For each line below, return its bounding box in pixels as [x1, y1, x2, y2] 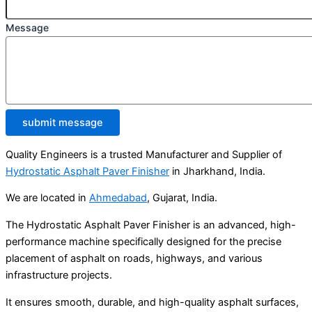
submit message [22, 116, 103, 130]
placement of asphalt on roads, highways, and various [6, 252, 263, 265]
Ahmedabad [89, 192, 147, 205]
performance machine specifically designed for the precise [6, 235, 281, 249]
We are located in [6, 192, 89, 205]
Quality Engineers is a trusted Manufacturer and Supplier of [6, 148, 282, 161]
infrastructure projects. [6, 269, 112, 282]
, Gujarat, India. [147, 192, 217, 205]
